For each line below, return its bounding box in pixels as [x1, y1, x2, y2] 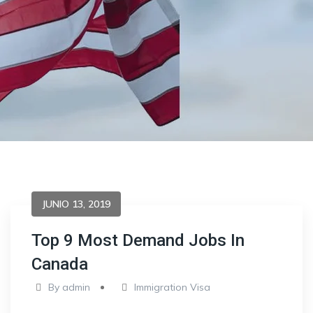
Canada [31, 254, 88, 274]
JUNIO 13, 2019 [42, 198, 110, 210]
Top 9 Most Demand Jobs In [31, 231, 245, 250]
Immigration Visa [134, 281, 211, 293]
